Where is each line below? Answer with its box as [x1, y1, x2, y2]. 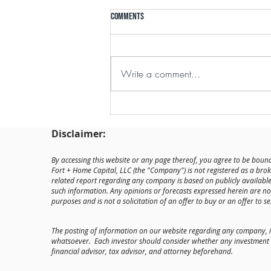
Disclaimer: [51, 127, 106, 141]
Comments [111, 11, 144, 23]
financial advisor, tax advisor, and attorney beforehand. [51, 246, 233, 256]
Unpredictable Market [125, 116, 206, 129]
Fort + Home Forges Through [125, 103, 228, 116]
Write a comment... [121, 67, 200, 81]
